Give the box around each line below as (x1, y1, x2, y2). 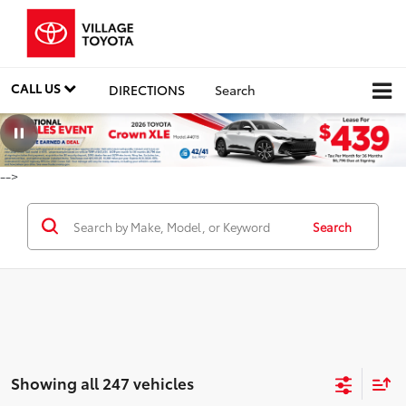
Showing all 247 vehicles (11, 372, 194, 394)
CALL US (11, 78, 63, 97)
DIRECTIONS (109, 80, 185, 99)
